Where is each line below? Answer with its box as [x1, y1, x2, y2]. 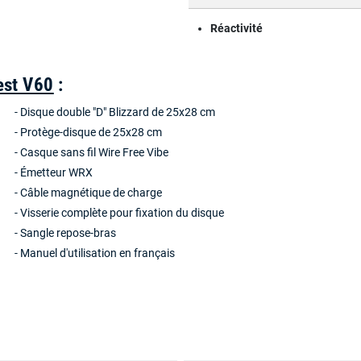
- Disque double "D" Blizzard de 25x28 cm [15, 105, 216, 119]
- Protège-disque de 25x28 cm [15, 125, 163, 139]
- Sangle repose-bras [15, 226, 117, 240]
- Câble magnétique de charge [15, 185, 163, 200]
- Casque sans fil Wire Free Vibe [15, 145, 169, 160]
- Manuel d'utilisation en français [15, 246, 176, 260]
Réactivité [210, 21, 263, 35]
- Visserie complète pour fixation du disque [15, 205, 225, 220]
